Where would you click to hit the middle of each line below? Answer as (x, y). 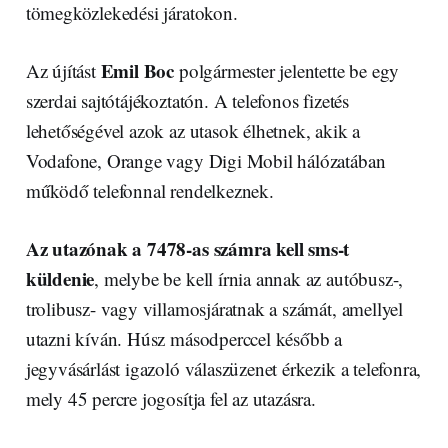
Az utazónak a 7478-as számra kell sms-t (187, 248)
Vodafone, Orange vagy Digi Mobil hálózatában (205, 160)
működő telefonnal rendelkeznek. (149, 190)
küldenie (60, 278)
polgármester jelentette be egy (287, 70)
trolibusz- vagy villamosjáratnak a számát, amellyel (214, 308)
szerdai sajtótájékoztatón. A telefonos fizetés (187, 100)
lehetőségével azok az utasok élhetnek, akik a (193, 130)
